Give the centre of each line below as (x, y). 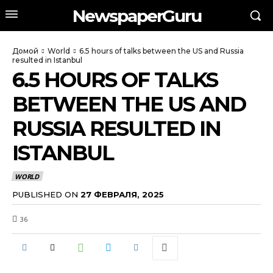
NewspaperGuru (136, 16)
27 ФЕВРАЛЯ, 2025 (122, 194)
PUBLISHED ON (45, 194)
